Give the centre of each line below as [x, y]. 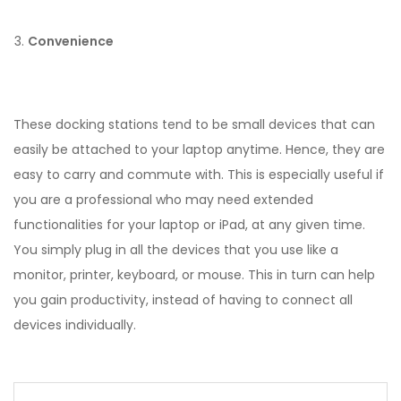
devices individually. [75, 325]
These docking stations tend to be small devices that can [194, 125]
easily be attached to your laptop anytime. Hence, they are [199, 150]
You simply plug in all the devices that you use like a [176, 250]
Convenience [71, 41]
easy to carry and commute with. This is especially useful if [199, 175]
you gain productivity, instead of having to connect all [183, 300]
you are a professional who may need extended [163, 200]
